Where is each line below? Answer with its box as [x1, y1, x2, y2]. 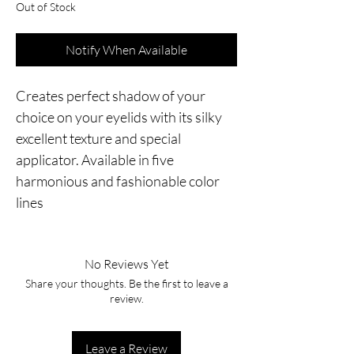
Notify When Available [66, 41, 187, 58]
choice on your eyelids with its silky [16, 107, 222, 126]
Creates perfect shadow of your [16, 86, 205, 104]
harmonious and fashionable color [16, 171, 220, 190]
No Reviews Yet [84, 255, 169, 272]
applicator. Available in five [16, 150, 174, 168]
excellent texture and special [16, 129, 181, 147]
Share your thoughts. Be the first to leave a [24, 276, 228, 290]
